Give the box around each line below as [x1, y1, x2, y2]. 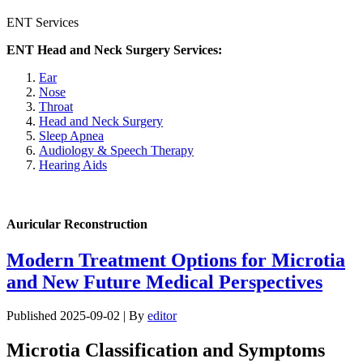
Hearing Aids [39, 158, 107, 172]
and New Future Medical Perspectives [6, 271, 322, 293]
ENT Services [6, 15, 79, 29]
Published [6, 309, 57, 323]
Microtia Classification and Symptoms [6, 340, 325, 361]
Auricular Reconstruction [6, 217, 147, 232]
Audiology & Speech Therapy [39, 143, 194, 157]
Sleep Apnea [39, 129, 104, 143]
